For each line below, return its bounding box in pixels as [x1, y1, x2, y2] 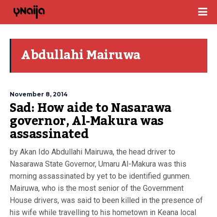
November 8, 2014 [10, 91, 68, 98]
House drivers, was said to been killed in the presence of [10, 196, 203, 205]
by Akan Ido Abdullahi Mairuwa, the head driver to [10, 147, 175, 156]
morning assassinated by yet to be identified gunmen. [10, 171, 191, 181]
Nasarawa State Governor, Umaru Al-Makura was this [10, 159, 186, 169]
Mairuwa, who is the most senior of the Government [10, 184, 184, 193]
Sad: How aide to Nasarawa [10, 96, 172, 120]
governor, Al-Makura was [10, 109, 164, 133]
